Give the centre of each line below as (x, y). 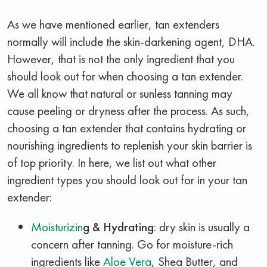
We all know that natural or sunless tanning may (120, 93)
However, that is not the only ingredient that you (121, 58)
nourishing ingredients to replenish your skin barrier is (130, 145)
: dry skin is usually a (202, 226)
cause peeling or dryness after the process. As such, (128, 110)
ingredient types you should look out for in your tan (127, 179)
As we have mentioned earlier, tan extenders (113, 24)
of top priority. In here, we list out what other (112, 162)
